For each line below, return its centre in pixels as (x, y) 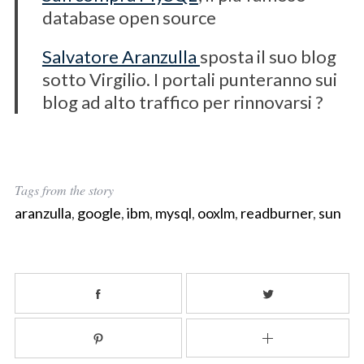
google (99, 212)
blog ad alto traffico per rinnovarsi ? (182, 102)
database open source (129, 17)
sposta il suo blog (268, 56)
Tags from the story (64, 189)
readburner (276, 212)
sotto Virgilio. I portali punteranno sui (189, 79)
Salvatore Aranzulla (121, 56)
